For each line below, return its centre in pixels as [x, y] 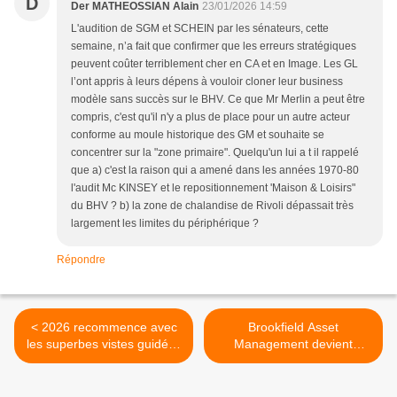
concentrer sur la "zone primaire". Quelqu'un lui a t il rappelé [215, 153]
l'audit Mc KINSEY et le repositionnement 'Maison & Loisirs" [213, 188]
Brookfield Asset [293, 327]
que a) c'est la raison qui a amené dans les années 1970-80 [215, 171]
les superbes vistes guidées [104, 344]
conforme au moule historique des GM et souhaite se [198, 135]
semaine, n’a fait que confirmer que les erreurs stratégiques [214, 47]
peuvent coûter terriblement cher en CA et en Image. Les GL [214, 64]
